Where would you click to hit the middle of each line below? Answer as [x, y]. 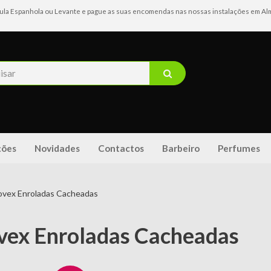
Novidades [57, 148]
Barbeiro [181, 148]
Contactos [121, 148]
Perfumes [239, 148]
